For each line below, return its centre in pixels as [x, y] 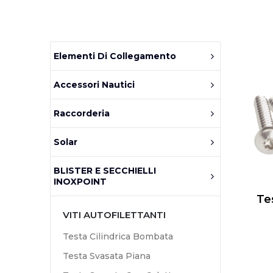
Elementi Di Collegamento [115, 56]
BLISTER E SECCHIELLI [105, 171]
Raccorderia [82, 114]
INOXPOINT [80, 182]
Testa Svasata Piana [107, 256]
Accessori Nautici [94, 85]
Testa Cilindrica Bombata [118, 237]
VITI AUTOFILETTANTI [114, 215]
